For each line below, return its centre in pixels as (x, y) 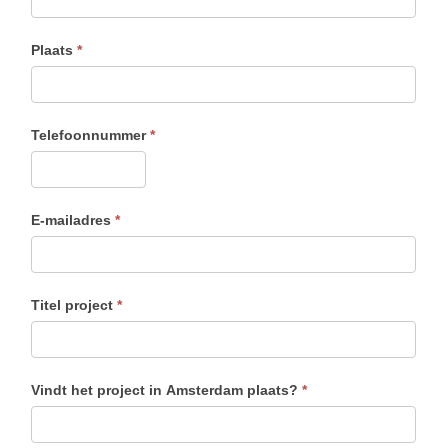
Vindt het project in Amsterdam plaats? (167, 389)
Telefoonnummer (91, 134)
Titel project (74, 304)
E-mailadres (73, 219)
